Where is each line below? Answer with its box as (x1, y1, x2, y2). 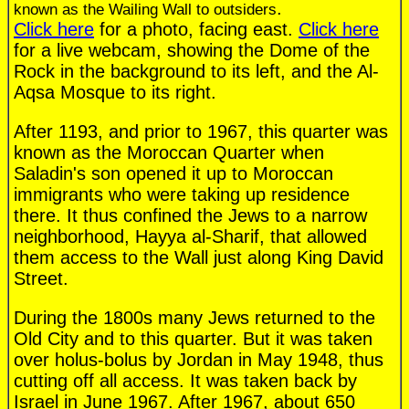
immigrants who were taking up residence (14, 184, 350, 205)
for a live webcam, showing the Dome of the (14, 40, 370, 61)
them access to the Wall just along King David (14, 247, 383, 268)
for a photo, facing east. (94, 19, 299, 40)
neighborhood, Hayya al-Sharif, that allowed (14, 226, 367, 247)
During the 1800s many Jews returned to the (14, 308, 375, 329)
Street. (14, 268, 68, 289)
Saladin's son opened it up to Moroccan (14, 163, 333, 184)
